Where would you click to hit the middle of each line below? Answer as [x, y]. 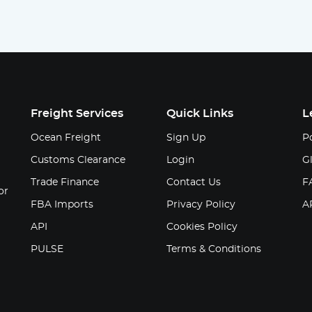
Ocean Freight [66, 138]
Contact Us [194, 182]
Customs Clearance [78, 160]
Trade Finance [65, 182]
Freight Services [77, 113]
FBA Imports [62, 204]
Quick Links [200, 113]
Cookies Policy [202, 227]
